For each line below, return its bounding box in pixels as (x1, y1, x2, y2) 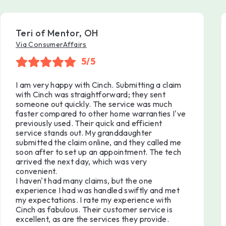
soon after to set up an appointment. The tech (16, 147, 182, 157)
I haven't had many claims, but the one (16, 176, 153, 186)
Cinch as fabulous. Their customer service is (16, 204, 173, 215)
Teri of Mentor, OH (16, 27, 98, 39)
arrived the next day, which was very (16, 156, 147, 167)
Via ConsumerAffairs (16, 40, 87, 49)
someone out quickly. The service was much (16, 99, 173, 109)
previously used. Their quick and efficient (16, 118, 162, 129)
